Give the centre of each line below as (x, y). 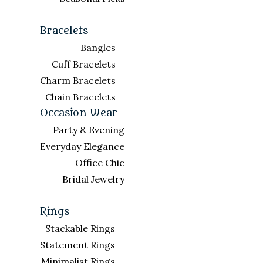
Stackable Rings (80, 228)
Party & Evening (89, 130)
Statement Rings (77, 245)
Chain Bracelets (80, 97)
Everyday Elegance (82, 146)
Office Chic (100, 163)
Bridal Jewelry (93, 179)
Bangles (98, 48)
